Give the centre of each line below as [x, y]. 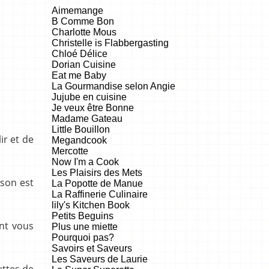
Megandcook [79, 140]
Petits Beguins [83, 216]
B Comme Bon [83, 21]
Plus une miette [85, 226]
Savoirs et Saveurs [92, 248]
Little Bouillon [81, 129]
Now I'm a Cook [85, 162]
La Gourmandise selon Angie [113, 86]
